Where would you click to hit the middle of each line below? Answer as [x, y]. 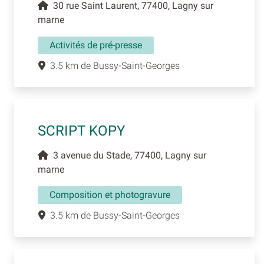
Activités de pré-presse [96, 45]
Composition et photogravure [110, 195]
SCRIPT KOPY [81, 131]
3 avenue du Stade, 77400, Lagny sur [127, 156]
